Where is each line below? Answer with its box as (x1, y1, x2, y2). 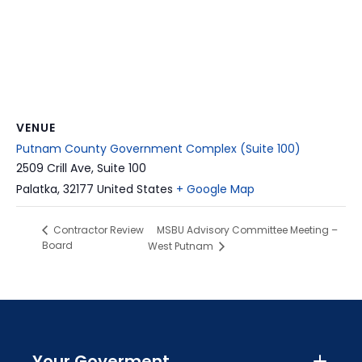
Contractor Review (51, 222, 144, 237)
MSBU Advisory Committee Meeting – (156, 222, 338, 237)
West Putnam (147, 238, 216, 253)
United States (97, 180, 173, 197)
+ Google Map (176, 180, 255, 197)
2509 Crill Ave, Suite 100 (16, 159, 146, 176)
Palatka (16, 180, 57, 197)
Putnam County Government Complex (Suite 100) (16, 140, 301, 157)
